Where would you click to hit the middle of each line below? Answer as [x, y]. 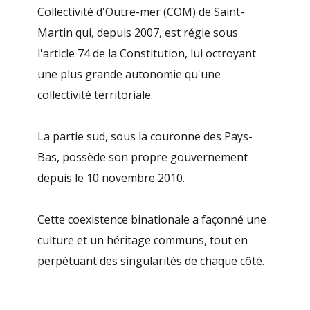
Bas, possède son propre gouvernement [143, 157]
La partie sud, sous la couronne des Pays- [145, 137]
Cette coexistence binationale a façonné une [152, 220]
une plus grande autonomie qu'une [129, 74]
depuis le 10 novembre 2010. [111, 178]
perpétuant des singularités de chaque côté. [151, 261]
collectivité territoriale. [95, 95]
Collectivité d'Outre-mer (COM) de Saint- [141, 12]
